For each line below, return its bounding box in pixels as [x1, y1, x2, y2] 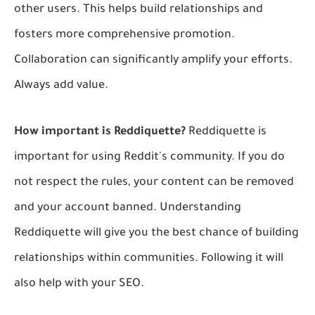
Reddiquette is [186, 125, 266, 139]
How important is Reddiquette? [14, 125, 186, 139]
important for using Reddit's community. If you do [14, 150, 285, 164]
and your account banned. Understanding [14, 201, 241, 214]
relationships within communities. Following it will [14, 252, 283, 265]
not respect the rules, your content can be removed [14, 176, 294, 189]
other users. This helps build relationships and [14, 3, 263, 16]
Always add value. [14, 79, 108, 92]
